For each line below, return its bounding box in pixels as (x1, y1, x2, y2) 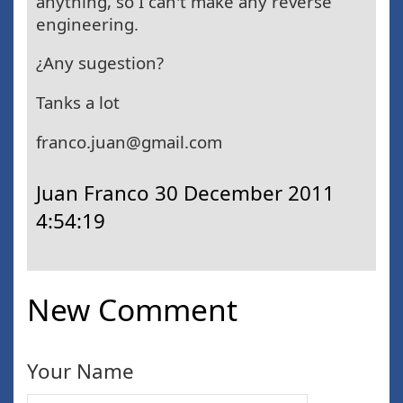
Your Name (27, 357, 134, 386)
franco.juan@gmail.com (36, 130, 222, 153)
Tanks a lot (36, 90, 120, 113)
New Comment (27, 289, 237, 331)
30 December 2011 (155, 179, 335, 208)
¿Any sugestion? (36, 51, 164, 75)
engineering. (36, 12, 139, 35)
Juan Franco (36, 179, 155, 208)
